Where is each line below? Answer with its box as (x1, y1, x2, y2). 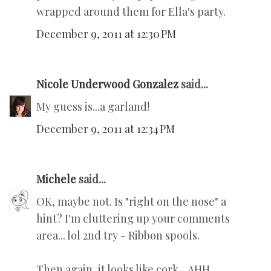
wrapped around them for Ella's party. (36, 4, 226, 19)
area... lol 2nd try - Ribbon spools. (36, 228, 200, 243)
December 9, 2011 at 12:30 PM (36, 27, 176, 42)
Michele (36, 172, 76, 187)
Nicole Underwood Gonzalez (36, 77, 178, 92)
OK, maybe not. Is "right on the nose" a (36, 194, 226, 209)
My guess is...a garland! (36, 99, 149, 114)
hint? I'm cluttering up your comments (36, 211, 230, 226)
